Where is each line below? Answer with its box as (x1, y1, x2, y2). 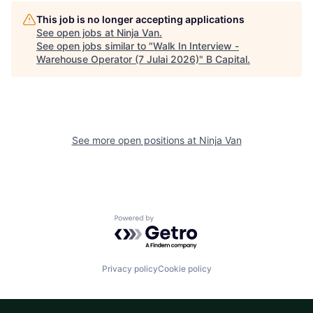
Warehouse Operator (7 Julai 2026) (36, 53, 199, 66)
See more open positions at (71, 134, 199, 147)
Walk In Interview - (153, 40, 239, 52)
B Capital (206, 53, 247, 66)
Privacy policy (101, 263, 158, 274)
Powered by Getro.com (114, 214, 237, 229)
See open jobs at (36, 27, 117, 39)
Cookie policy (157, 263, 212, 274)
